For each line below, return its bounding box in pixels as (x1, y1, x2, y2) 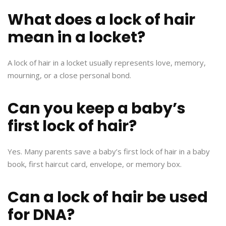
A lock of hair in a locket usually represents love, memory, (8, 58, 206, 68)
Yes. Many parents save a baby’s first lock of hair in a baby (8, 146, 210, 157)
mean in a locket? (8, 27, 145, 48)
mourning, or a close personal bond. (8, 70, 131, 81)
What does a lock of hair (8, 9, 195, 31)
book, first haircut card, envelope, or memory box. (8, 159, 182, 169)
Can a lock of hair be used (8, 187, 208, 208)
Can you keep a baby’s (8, 98, 186, 120)
